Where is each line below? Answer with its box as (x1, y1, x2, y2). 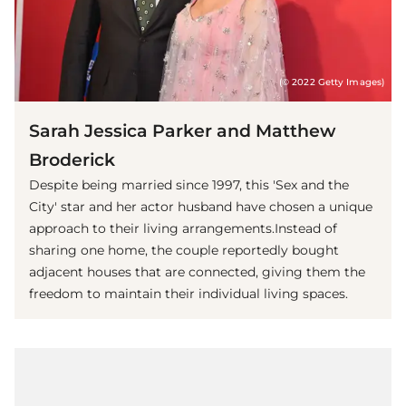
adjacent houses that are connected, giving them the (29, 263, 365, 280)
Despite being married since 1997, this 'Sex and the (29, 176, 349, 193)
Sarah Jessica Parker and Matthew (29, 119, 335, 141)
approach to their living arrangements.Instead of (29, 219, 337, 237)
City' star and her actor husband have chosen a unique (29, 198, 372, 215)
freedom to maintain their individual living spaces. (29, 285, 348, 302)
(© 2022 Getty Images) (278, 76, 384, 87)
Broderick (29, 148, 115, 170)
